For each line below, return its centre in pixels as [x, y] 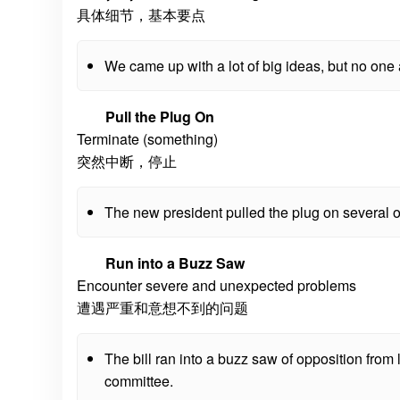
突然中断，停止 [127, 161]
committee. [139, 381]
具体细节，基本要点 [141, 15]
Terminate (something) [147, 139]
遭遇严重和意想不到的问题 [162, 308]
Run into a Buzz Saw [175, 263]
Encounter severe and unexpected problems [217, 285]
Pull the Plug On [160, 117]
